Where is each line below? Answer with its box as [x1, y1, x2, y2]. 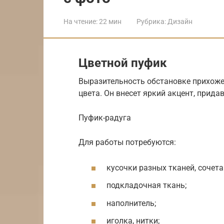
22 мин [97, 17, 121, 25]
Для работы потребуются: [78, 137, 176, 147]
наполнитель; [106, 198, 156, 208]
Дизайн [167, 17, 192, 25]
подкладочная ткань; [106, 180, 186, 190]
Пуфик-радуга [78, 112, 131, 122]
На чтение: [63, 17, 97, 25]
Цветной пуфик [78, 55, 167, 70]
